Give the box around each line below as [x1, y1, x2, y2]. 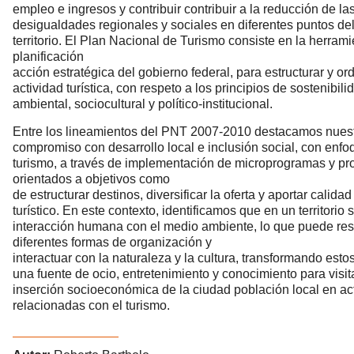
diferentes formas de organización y [13, 235, 212, 249]
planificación [13, 50, 84, 64]
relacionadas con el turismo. [13, 298, 170, 312]
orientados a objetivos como [13, 171, 170, 186]
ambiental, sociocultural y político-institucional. [13, 97, 273, 111]
